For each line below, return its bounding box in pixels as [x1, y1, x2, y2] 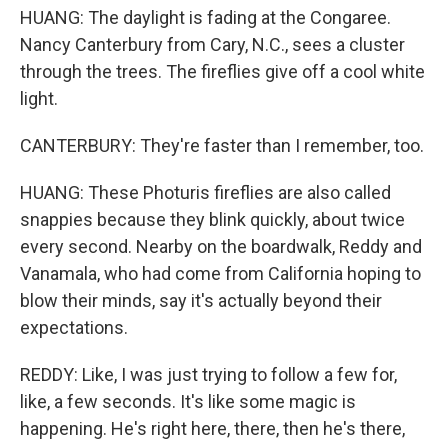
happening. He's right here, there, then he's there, [20, 418, 405, 439]
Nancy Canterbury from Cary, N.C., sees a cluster [20, 34, 405, 55]
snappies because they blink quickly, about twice [20, 209, 405, 230]
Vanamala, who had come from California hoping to [20, 263, 421, 284]
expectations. [20, 317, 128, 338]
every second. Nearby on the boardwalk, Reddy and [20, 236, 422, 257]
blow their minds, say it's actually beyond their [20, 290, 382, 311]
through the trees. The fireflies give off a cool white [20, 61, 425, 82]
